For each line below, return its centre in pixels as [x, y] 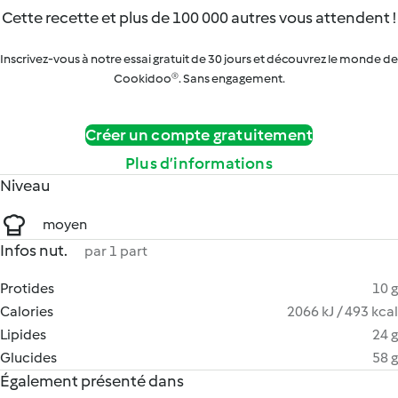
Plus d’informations [199, 163]
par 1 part [116, 251]
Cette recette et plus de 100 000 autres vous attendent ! [199, 18]
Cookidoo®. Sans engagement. [199, 79]
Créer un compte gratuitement [199, 135]
